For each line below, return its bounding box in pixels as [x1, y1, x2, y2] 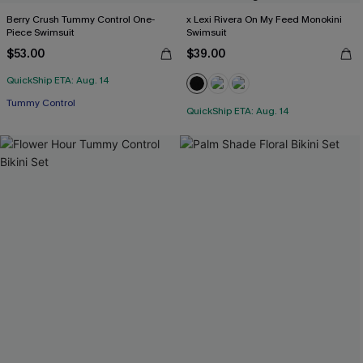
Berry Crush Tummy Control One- [6, 13, 155, 26]
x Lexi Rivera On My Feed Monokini [186, 13, 342, 26]
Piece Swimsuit [6, 26, 75, 39]
